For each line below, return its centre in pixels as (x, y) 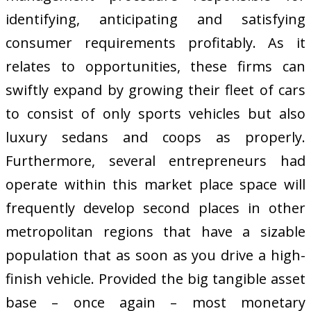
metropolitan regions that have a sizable (155, 231)
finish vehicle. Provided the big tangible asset (155, 278)
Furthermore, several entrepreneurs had (155, 160)
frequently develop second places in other (155, 208)
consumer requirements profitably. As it (155, 42)
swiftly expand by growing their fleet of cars (155, 90)
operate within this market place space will (155, 184)
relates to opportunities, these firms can (155, 66)
